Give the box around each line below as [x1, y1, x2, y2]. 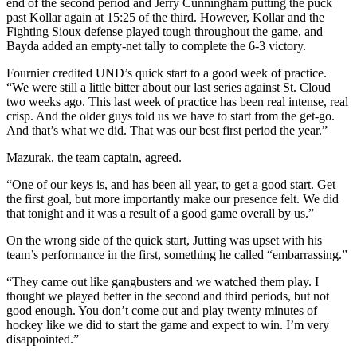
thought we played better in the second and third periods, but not [6, 289, 329, 304]
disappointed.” [6, 332, 79, 347]
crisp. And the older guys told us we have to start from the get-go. [6, 109, 335, 124]
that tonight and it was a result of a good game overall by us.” [6, 206, 314, 221]
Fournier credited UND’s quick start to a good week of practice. [6, 66, 327, 80]
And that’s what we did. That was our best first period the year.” [6, 124, 328, 138]
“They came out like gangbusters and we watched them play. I [6, 275, 319, 289]
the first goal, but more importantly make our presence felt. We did [6, 192, 339, 206]
